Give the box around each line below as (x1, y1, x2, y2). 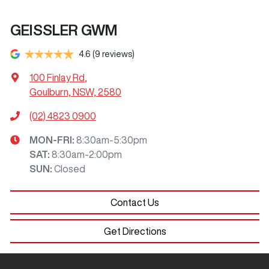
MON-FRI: (29, 134, 76, 145)
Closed (54, 163, 85, 174)
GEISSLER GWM (10, 22, 118, 37)
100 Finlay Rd (29, 72, 85, 82)
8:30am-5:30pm (76, 134, 147, 145)
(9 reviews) (92, 49, 134, 58)
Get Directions (103, 226, 166, 236)
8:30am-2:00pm (52, 149, 122, 159)
